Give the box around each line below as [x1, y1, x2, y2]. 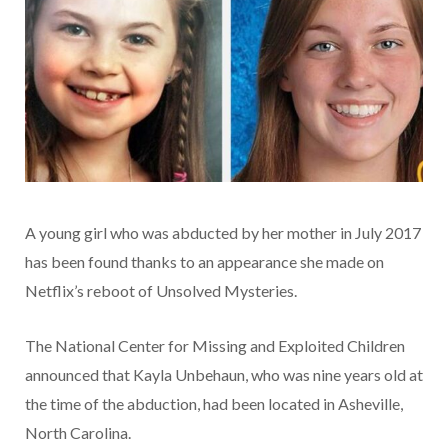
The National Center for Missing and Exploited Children [25, 336, 405, 356]
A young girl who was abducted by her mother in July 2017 [25, 223, 421, 243]
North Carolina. [25, 423, 131, 443]
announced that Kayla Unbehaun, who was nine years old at [25, 365, 423, 385]
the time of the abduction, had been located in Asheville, [25, 394, 403, 414]
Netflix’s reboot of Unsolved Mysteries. [25, 281, 297, 301]
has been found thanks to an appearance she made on [25, 252, 384, 272]
